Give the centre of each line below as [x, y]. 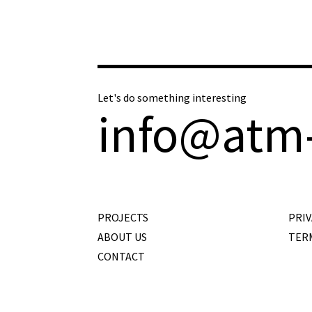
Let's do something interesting [172, 97]
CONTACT [121, 256]
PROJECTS [123, 217]
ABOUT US [122, 236]
